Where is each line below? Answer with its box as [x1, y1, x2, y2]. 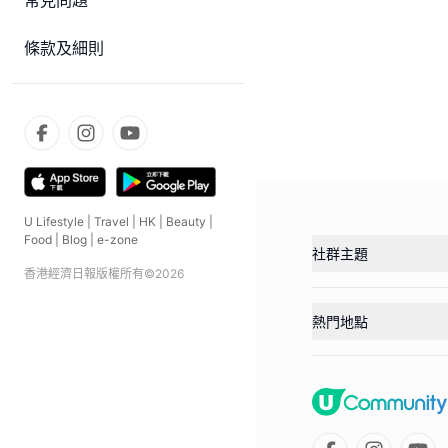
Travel [94, 214, 129, 229]
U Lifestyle [24, 214, 84, 229]
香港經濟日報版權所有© [24, 266, 155, 281]
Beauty [166, 214, 206, 229]
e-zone [97, 232, 138, 247]
